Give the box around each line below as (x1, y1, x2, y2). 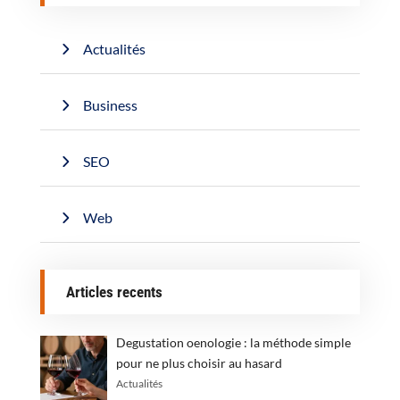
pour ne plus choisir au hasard (116, 354, 283, 371)
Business (82, 96, 137, 113)
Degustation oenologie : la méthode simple (116, 334, 352, 350)
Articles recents (65, 282, 162, 301)
